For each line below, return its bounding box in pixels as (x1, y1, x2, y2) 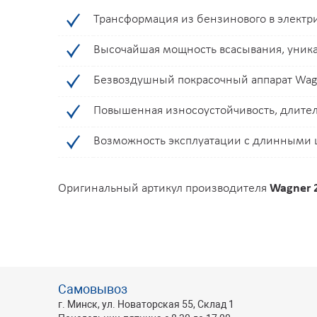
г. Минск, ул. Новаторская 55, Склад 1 (58, 299, 234, 310)
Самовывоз (58, 282, 127, 296)
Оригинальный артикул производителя (58, 182, 270, 196)
